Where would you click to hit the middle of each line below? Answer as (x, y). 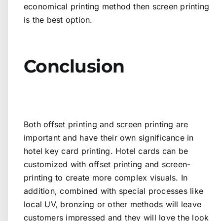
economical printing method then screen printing (117, 7)
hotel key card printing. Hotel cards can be (106, 151)
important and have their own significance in (109, 137)
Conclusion (74, 66)
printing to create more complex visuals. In (106, 177)
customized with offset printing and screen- (107, 164)
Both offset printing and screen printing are (106, 124)
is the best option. (58, 20)
